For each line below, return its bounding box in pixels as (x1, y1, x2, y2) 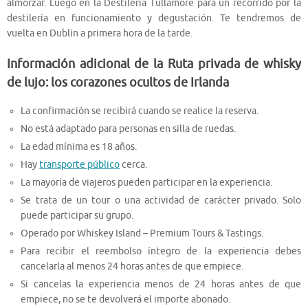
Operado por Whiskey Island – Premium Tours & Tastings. (21, 227, 264, 239)
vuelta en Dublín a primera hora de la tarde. (7, 27, 192, 39)
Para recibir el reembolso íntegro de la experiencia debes (21, 245, 301, 257)
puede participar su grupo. (21, 209, 134, 221)
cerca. (120, 158, 148, 170)
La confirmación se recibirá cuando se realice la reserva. (21, 104, 259, 117)
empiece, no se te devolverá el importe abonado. (21, 293, 231, 305)
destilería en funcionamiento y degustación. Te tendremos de (7, 12, 301, 24)
